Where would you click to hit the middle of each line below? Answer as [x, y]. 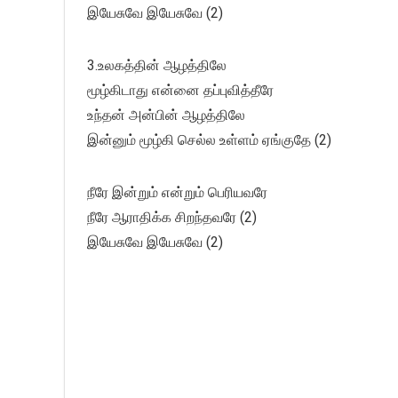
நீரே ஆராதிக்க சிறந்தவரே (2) [172, 218]
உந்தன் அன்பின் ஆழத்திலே [166, 115]
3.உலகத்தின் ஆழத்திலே [157, 66]
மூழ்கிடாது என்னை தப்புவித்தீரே [180, 91]
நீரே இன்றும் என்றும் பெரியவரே [177, 193]
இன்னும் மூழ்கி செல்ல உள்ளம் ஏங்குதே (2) [209, 140]
